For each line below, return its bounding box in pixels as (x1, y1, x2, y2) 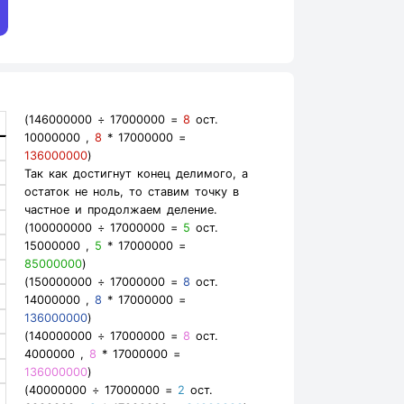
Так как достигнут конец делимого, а (23, 167, 248, 180)
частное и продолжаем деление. (23, 203, 217, 216)
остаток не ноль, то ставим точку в (23, 185, 239, 198)
